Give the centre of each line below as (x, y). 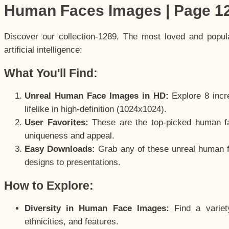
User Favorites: (56, 122)
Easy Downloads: (60, 149)
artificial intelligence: (43, 50)
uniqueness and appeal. (70, 135)
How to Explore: (49, 186)
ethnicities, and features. (72, 222)
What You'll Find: (51, 73)
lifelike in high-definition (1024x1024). (96, 109)
